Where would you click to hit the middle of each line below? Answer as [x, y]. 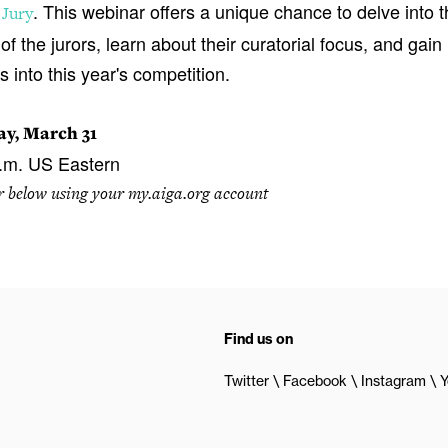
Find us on [258, 339]
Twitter [246, 381]
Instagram [393, 381]
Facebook [315, 381]
